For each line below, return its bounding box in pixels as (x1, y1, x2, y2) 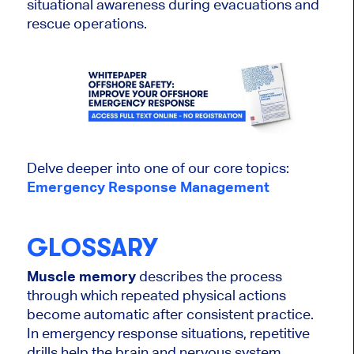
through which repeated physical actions (26, 287, 286, 304)
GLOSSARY (26, 232, 158, 262)
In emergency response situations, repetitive (26, 325, 310, 342)
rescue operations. (26, 14, 147, 32)
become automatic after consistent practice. (26, 306, 314, 323)
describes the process (135, 268, 282, 285)
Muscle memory (26, 268, 136, 285)
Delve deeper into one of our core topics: (26, 159, 289, 176)
